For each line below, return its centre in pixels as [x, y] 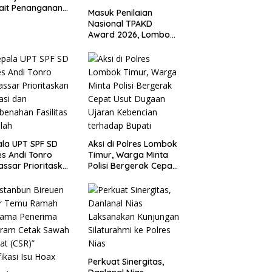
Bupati [101, 199]
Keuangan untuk [121, 68]
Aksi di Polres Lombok [132, 144]
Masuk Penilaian [120, 13]
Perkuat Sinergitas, [126, 262]
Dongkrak [108, 79]
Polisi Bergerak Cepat [131, 166]
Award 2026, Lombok [131, 35]
